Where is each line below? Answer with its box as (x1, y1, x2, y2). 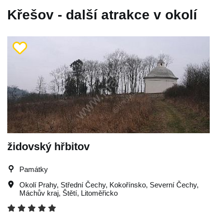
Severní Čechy (150, 181, 197, 189)
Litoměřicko (81, 189, 118, 197)
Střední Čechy (61, 181, 106, 189)
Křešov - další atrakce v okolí (7, 7, 197, 22)
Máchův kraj (19, 189, 59, 197)
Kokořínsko (109, 181, 146, 189)
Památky (19, 165, 48, 173)
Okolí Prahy (19, 181, 57, 189)
